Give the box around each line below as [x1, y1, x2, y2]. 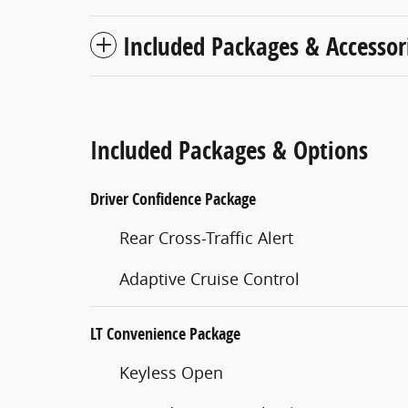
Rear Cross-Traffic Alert [119, 226, 293, 249]
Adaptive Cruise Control [119, 267, 300, 290]
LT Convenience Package [90, 321, 240, 345]
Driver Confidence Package [90, 187, 256, 210]
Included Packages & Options [90, 132, 368, 167]
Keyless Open [119, 361, 223, 383]
